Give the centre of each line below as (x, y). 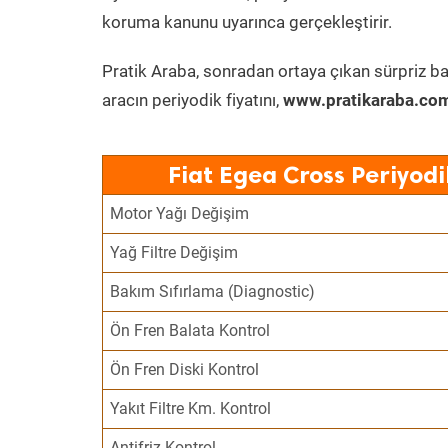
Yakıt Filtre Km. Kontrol (191, 408)
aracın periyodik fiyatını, (192, 100)
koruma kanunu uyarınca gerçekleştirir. (247, 22)
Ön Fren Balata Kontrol (190, 330)
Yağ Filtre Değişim (174, 252)
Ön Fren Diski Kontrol (185, 369)
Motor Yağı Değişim (180, 213)
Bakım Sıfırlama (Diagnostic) (213, 291)
